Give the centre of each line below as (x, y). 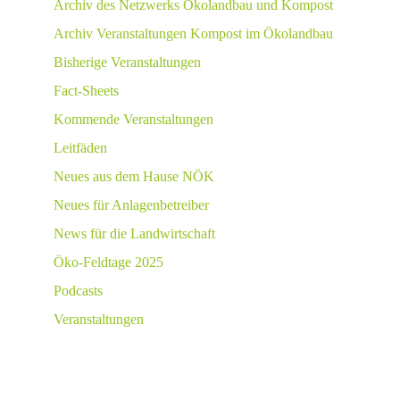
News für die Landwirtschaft (134, 233)
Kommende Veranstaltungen (133, 119)
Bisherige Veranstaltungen (127, 62)
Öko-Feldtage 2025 (108, 262)
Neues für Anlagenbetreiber (131, 205)
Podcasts (78, 291)
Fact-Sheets (86, 91)
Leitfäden (80, 148)
